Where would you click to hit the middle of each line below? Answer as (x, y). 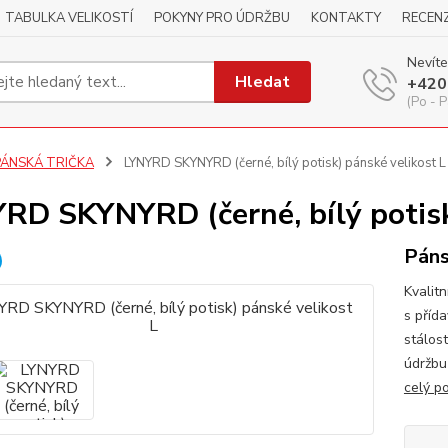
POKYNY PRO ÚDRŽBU (222, 18)
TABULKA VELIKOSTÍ (69, 18)
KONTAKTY (346, 18)
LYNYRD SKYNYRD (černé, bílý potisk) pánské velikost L (283, 163)
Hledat (263, 81)
